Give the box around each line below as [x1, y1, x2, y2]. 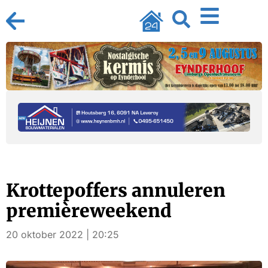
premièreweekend [6, 199, 172, 223]
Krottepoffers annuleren [6, 179, 226, 202]
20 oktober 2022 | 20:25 [6, 229, 119, 241]
